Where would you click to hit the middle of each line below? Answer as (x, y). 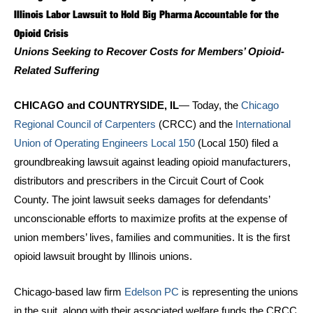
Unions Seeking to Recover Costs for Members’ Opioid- (149, 52)
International (263, 125)
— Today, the (210, 106)
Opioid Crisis (41, 34)
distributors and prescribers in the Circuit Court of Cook (139, 181)
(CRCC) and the (196, 125)
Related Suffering (57, 71)
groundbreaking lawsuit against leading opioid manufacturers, (152, 162)
